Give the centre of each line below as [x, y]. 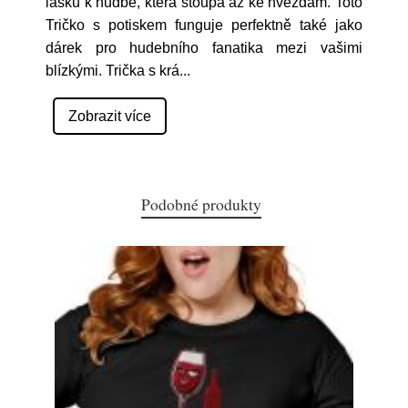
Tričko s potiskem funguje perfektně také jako [204, 25]
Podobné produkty [201, 204]
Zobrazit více [110, 116]
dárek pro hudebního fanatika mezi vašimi [204, 48]
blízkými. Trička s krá [112, 71]
